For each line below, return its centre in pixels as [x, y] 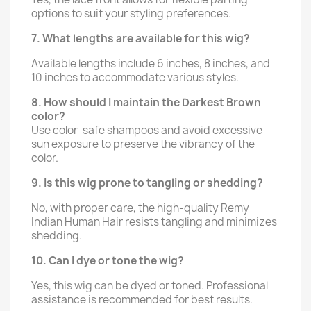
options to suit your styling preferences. [131, 14]
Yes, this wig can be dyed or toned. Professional [150, 286]
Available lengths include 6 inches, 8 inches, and [151, 64]
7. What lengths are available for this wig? [141, 39]
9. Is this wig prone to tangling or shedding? [147, 183]
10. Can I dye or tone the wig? [108, 261]
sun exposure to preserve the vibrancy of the [143, 144]
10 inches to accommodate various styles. [135, 77]
